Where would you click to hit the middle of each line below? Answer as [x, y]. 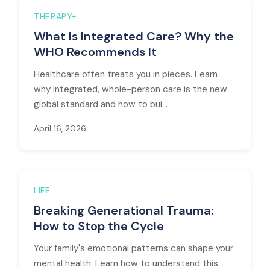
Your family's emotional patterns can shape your [133, 248]
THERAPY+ [55, 17]
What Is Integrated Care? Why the [134, 36]
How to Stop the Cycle [99, 226]
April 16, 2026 [60, 129]
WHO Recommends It [95, 52]
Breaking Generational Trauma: [124, 210]
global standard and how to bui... [101, 104]
